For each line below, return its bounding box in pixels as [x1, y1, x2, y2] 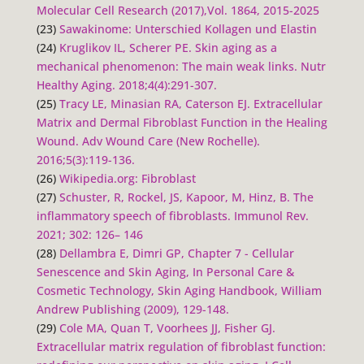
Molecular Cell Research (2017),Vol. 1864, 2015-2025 [36, 2, 319, 18]
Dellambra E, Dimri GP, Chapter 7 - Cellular [58, 245, 294, 261]
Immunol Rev [233, 207, 305, 223]
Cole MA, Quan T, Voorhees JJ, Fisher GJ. [58, 319, 275, 336]
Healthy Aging [36, 76, 112, 93]
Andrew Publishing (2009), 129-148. [36, 301, 229, 317]
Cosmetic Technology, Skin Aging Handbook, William [36, 282, 322, 298]
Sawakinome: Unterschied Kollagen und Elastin [58, 20, 317, 37]
